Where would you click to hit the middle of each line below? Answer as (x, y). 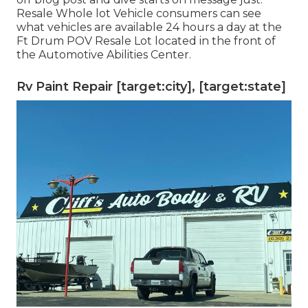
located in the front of (214, 41)
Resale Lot (123, 41)
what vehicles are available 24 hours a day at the (149, 27)
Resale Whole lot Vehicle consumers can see (139, 13)
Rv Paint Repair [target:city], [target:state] (151, 86)
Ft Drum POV (56, 41)
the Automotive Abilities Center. (104, 54)
